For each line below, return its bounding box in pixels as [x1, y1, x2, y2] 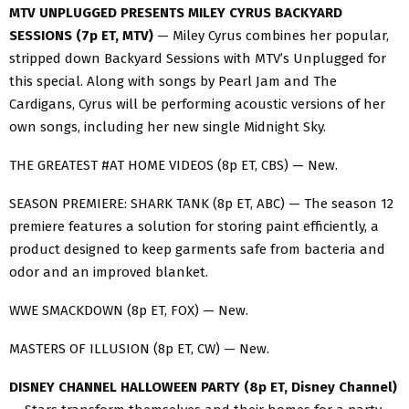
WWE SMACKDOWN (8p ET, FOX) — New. [9, 301, 248, 319]
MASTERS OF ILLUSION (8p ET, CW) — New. [9, 340, 269, 357]
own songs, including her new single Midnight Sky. [9, 118, 326, 135]
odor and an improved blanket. [9, 263, 208, 280]
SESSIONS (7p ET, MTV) [9, 26, 153, 44]
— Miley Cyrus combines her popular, [153, 26, 389, 44]
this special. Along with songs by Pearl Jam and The [9, 72, 337, 89]
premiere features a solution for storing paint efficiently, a [9, 217, 379, 235]
